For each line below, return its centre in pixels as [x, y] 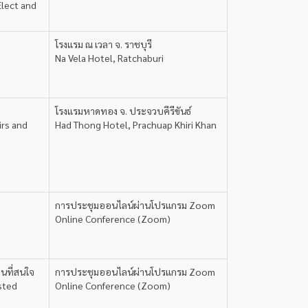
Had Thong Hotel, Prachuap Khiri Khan [136, 124]
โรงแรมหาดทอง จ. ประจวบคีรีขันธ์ [123, 111]
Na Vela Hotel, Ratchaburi [109, 58]
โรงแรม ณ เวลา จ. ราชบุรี [103, 44]
